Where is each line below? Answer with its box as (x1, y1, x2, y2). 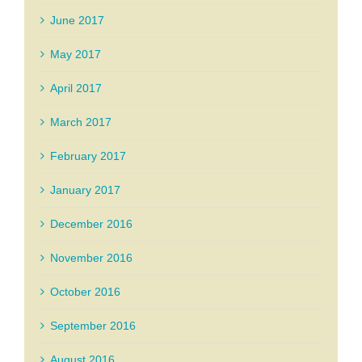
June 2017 (50, 14, 104, 27)
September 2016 (50, 319, 136, 333)
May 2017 (50, 48, 101, 61)
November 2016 (50, 251, 133, 265)
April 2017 (50, 82, 102, 95)
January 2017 (50, 183, 120, 197)
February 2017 (50, 149, 126, 163)
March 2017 (50, 116, 112, 129)
